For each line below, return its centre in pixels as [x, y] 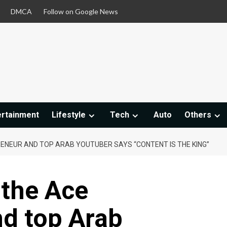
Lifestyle [69, 115]
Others [198, 115]
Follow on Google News [81, 11]
